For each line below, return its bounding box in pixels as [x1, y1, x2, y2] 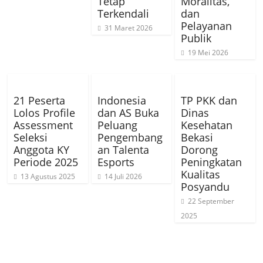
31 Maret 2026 [104, 23, 153, 33]
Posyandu [180, 180, 230, 194]
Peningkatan [180, 155, 242, 170]
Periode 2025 [14, 155, 79, 170]
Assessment [14, 118, 73, 133]
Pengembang [97, 130, 163, 145]
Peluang [97, 118, 137, 133]
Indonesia [97, 93, 146, 108]
